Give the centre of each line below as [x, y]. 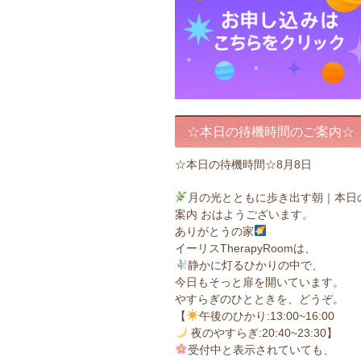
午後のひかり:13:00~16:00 [266, 316]
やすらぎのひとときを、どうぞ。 [259, 299]
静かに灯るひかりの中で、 [255, 265]
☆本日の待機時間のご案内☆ [271, 132]
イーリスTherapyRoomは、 [245, 248]
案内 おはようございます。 [244, 214]
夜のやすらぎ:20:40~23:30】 [262, 333]
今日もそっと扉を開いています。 [259, 282]
